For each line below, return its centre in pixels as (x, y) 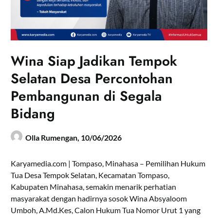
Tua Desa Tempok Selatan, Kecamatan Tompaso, (90, 175)
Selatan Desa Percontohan (92, 78)
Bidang (33, 113)
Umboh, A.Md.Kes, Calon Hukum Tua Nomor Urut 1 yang (106, 210)
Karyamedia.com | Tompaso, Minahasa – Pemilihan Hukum (108, 163)
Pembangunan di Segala (87, 96)
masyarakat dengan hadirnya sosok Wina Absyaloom (99, 198)
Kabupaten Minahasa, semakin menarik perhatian (94, 186)
